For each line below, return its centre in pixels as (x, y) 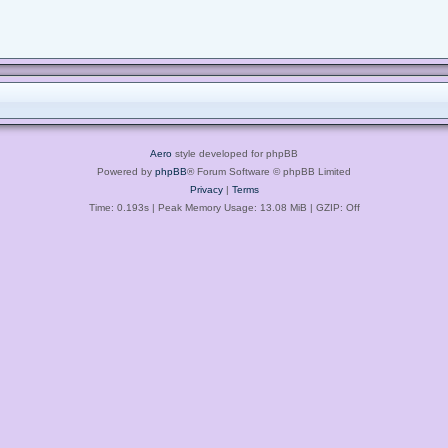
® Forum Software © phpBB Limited (269, 171)
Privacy (206, 189)
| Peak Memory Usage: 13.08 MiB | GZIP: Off (254, 207)
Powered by (126, 171)
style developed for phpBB (235, 153)
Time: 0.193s (118, 207)
